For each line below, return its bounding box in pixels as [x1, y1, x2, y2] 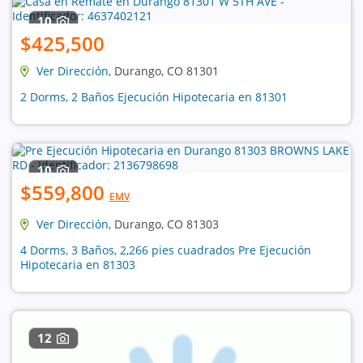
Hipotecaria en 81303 [20, 257, 135, 273]
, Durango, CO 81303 [109, 216, 219, 233]
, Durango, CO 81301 [109, 63, 219, 79]
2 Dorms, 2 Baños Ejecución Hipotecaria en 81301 [20, 89, 288, 105]
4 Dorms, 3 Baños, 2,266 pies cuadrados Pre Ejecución [20, 242, 311, 258]
